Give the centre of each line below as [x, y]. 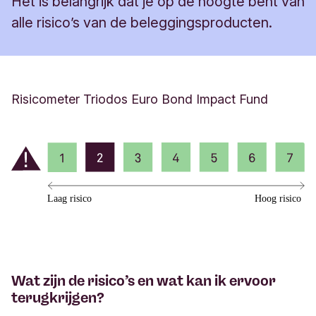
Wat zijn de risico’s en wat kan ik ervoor [144, 280]
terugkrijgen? [58, 297]
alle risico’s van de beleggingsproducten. [142, 23]
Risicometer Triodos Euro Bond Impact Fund [140, 99]
